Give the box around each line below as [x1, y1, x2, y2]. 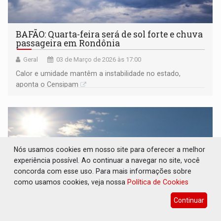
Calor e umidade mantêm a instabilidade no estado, [16, 69, 181, 77]
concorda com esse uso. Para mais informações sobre [14, 167, 192, 175]
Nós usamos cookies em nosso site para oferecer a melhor [14, 145, 206, 153]
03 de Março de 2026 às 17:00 [56, 55, 142, 63]
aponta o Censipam [16, 80, 79, 88]
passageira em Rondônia [16, 37, 120, 49]
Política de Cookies [127, 178, 189, 186]
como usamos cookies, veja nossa [14, 178, 128, 186]
